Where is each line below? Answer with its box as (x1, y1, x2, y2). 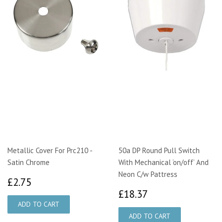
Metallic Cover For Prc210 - (7, 145, 92, 155)
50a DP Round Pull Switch (118, 145, 200, 155)
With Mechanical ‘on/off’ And (118, 157, 209, 167)
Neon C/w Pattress (118, 169, 177, 179)
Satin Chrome (7, 157, 50, 167)
